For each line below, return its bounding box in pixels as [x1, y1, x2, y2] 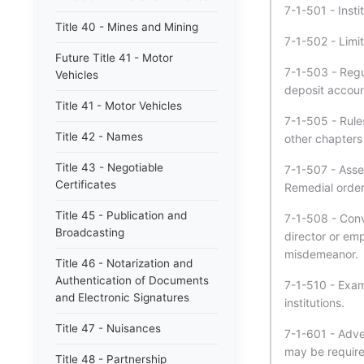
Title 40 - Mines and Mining [55, 20, 198, 33]
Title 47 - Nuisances [55, 322, 161, 335]
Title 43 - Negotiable [55, 161, 163, 174]
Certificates [55, 178, 116, 191]
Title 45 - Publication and [55, 209, 187, 222]
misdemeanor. [284, 247, 358, 261]
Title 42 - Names [55, 130, 143, 143]
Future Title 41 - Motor [55, 51, 173, 64]
